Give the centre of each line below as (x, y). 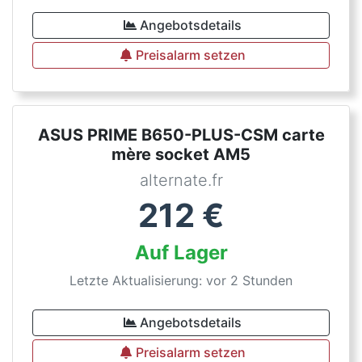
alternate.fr (181, 180)
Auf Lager (181, 253)
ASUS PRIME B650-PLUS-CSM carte (181, 135)
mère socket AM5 (181, 154)
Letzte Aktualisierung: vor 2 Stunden (181, 280)
